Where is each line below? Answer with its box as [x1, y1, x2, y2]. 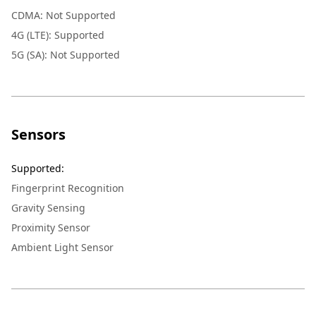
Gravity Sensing [11, 200, 85, 214]
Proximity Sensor [11, 220, 90, 234]
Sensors [11, 124, 66, 144]
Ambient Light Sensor [11, 240, 114, 254]
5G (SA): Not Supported [11, 47, 120, 61]
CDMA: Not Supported [11, 8, 116, 22]
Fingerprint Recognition [11, 181, 124, 195]
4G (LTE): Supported [11, 28, 104, 42]
